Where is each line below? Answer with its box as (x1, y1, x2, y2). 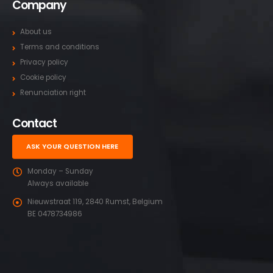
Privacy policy (20, 57, 68, 68)
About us (20, 27, 52, 37)
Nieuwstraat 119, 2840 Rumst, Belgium (27, 196, 163, 207)
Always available (27, 178, 88, 188)
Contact (12, 115, 57, 132)
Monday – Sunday (27, 166, 93, 176)
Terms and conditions (20, 42, 99, 52)
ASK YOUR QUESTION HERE (26, 141, 119, 152)
